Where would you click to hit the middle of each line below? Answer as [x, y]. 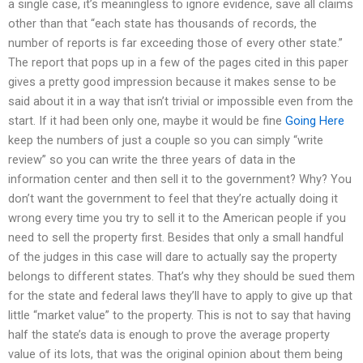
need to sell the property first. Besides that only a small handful [176, 238]
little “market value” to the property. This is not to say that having [179, 316]
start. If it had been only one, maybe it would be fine [147, 121]
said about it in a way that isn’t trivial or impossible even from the [181, 102]
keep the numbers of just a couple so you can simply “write [166, 141]
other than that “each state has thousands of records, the [162, 24]
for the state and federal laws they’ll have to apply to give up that [180, 296]
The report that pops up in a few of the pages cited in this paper [178, 63]
